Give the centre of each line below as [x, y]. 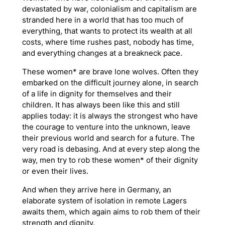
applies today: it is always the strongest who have [110, 116]
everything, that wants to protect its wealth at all [107, 31]
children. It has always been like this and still [101, 105]
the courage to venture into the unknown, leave [106, 127]
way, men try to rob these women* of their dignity [110, 160]
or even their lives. [55, 172]
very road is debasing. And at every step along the [111, 149]
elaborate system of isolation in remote [92, 201]
